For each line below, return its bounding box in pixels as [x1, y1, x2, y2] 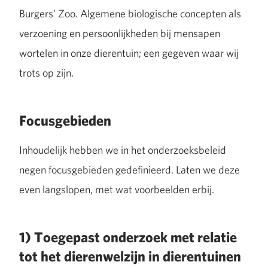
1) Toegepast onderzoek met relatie [19, 228, 237, 246]
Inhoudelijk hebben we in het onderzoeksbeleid [19, 143, 226, 157]
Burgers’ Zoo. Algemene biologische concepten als [19, 7, 241, 20]
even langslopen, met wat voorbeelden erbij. [19, 182, 214, 196]
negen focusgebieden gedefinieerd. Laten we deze [19, 163, 240, 176]
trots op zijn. [19, 66, 74, 80]
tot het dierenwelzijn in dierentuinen [19, 247, 241, 266]
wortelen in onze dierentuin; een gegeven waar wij [19, 46, 239, 60]
